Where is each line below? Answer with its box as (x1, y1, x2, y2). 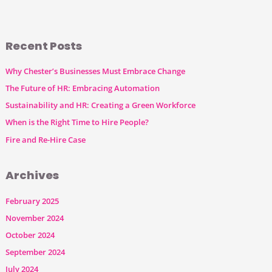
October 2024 (5, 229, 55, 240)
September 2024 (5, 246, 66, 258)
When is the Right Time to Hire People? (5, 117, 149, 128)
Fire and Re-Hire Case (5, 134, 86, 145)
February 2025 (5, 195, 59, 206)
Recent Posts (5, 38, 83, 53)
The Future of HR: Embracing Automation (5, 83, 160, 94)
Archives (5, 168, 59, 183)
